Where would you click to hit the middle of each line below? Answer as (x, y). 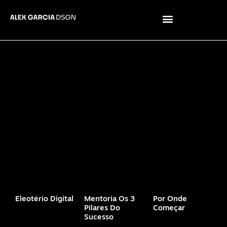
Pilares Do (102, 209)
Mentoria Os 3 (109, 199)
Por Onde (170, 199)
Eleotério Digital (44, 199)
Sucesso (99, 218)
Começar (169, 209)
